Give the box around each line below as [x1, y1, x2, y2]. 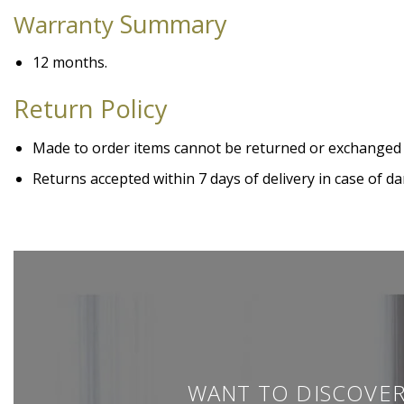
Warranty [14, 7, 114, 41]
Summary [114, 6, 227, 41]
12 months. [32, 52, 107, 73]
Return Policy [14, 91, 168, 125]
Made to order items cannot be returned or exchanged [32, 137, 401, 158]
